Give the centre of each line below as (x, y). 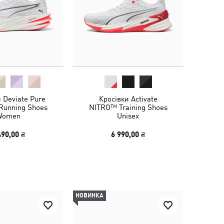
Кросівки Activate (128, 99)
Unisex (128, 116)
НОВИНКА (89, 195)
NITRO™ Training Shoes (128, 107)
